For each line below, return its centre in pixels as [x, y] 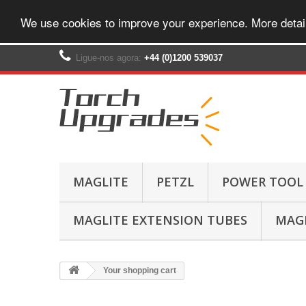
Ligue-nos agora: [110, 58]
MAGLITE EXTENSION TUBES [160, 220]
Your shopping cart [139, 270]
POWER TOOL [263, 182]
